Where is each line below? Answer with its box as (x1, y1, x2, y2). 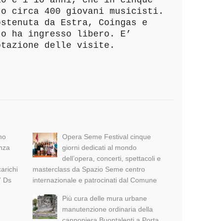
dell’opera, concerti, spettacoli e (62, 154, 161, 163)
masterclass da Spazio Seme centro (33, 165, 146, 174)
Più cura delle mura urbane (62, 194, 147, 203)
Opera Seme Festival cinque (62, 133, 151, 141)
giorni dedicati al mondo (62, 144, 137, 152)
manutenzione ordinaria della (62, 205, 153, 214)
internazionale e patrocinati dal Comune (33, 176, 157, 184)
